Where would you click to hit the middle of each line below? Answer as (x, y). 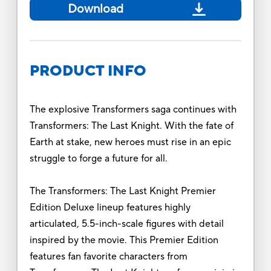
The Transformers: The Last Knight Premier (122, 191)
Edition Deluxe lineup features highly (110, 207)
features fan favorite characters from (108, 256)
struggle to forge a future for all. (98, 158)
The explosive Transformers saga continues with (133, 109)
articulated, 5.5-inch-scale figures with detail (126, 224)
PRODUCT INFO (88, 71)
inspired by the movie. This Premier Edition (124, 240)
